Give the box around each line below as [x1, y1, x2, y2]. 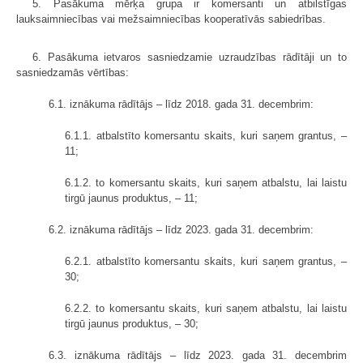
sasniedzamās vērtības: [16, 66, 129, 79]
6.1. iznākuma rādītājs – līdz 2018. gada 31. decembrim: [49, 98, 314, 111]
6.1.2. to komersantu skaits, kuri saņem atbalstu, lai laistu [65, 177, 347, 190]
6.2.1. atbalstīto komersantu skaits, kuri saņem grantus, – [65, 255, 347, 268]
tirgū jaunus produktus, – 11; [65, 192, 198, 205]
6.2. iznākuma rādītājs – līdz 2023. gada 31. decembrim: [49, 224, 314, 237]
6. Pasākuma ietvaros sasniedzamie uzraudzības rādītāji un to [32, 51, 347, 64]
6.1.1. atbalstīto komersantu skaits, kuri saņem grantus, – [65, 130, 347, 143]
